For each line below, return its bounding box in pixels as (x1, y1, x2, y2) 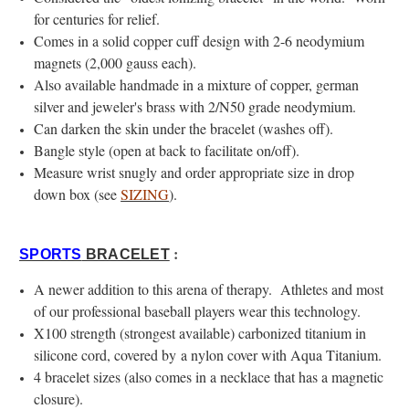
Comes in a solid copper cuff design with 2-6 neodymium (34, 30, 365, 50)
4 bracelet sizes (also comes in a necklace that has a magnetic (34, 366, 384, 386)
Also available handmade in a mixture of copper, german (34, 74, 360, 94)
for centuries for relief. (34, 8, 161, 28)
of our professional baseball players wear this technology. (34, 300, 366, 320)
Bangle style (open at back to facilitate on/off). (34, 140, 309, 160)
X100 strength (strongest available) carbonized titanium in (34, 322, 367, 342)
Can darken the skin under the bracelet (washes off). (34, 118, 334, 138)
